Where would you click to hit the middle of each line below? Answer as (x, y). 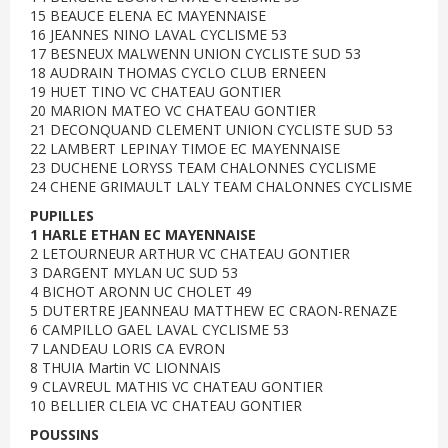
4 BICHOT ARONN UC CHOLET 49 (141, 291)
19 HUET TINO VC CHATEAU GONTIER (155, 91)
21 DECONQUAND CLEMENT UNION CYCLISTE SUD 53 (211, 129)
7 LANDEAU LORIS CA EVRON (127, 348)
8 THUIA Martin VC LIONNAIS (125, 367)
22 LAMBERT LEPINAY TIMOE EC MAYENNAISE (185, 148)
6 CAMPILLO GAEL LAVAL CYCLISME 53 (159, 329)
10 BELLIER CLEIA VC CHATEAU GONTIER (166, 405)
